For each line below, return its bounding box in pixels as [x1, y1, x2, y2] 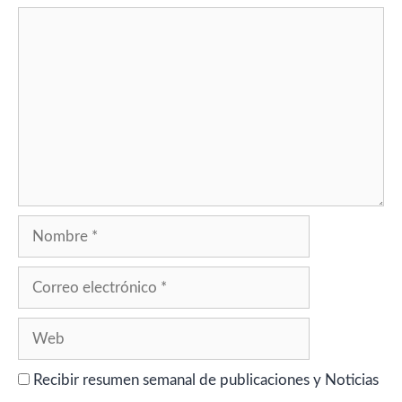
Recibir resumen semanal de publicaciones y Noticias [30, 371, 379, 388]
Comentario [17, 9, 95, 25]
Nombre [17, 217, 73, 233]
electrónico [17, 291, 92, 307]
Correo [17, 268, 64, 284]
